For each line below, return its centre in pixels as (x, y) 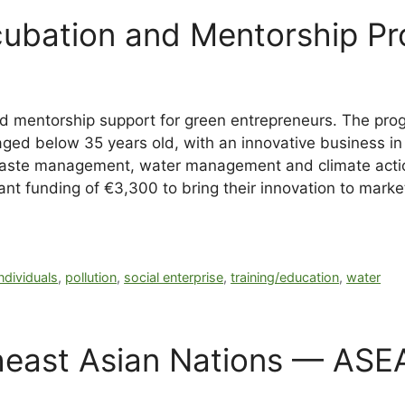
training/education (285, 277)
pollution (91, 277)
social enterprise (174, 277)
